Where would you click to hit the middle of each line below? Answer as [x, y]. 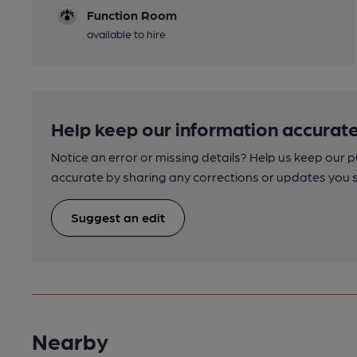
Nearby [70, 341]
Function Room [132, 14]
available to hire [126, 33]
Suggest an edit [118, 217]
